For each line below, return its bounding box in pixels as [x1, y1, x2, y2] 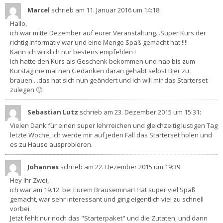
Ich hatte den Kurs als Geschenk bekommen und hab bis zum [10, 56, 195, 66]
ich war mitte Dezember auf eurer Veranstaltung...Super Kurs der [10, 28, 206, 37]
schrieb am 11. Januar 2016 [51, 5, 131, 15]
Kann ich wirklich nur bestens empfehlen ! [10, 47, 136, 56]
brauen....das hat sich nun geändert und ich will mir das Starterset [10, 75, 208, 85]
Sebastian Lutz [27, 108, 80, 117]
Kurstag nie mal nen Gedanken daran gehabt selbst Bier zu [10, 66, 189, 75]
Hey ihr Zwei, [10, 175, 49, 185]
